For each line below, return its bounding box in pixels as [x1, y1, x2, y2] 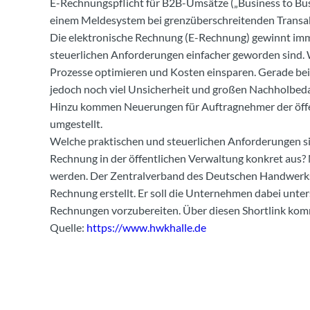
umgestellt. [50, 116, 102, 130]
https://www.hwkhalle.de [86, 220, 206, 234]
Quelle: [50, 220, 86, 234]
